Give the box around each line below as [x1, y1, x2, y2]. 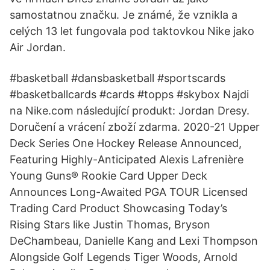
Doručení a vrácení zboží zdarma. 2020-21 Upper [10, 121, 260, 133]
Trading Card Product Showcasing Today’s [10, 202, 227, 215]
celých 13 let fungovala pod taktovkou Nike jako [10, 25, 254, 37]
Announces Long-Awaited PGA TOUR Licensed [10, 186, 248, 198]
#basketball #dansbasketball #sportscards [10, 72, 225, 84]
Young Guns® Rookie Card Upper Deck [10, 169, 207, 182]
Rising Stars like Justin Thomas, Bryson [10, 218, 210, 231]
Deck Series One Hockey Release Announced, [10, 137, 242, 149]
